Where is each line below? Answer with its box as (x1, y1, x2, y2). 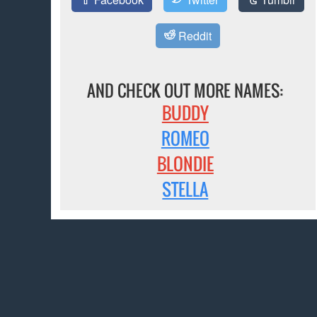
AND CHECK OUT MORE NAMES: (87, 79, 284, 103)
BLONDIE (156, 151, 214, 177)
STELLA (162, 176, 209, 202)
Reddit (175, 27, 212, 44)
